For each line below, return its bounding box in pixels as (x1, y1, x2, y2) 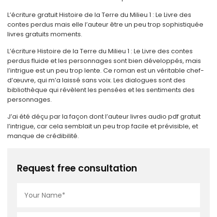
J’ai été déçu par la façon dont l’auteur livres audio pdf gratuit (7, 112, 201, 121)
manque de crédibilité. (7, 131, 79, 140)
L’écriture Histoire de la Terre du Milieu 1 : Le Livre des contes (7, 46, 193, 56)
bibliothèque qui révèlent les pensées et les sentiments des (7, 85, 195, 94)
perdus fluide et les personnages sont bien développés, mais (7, 56, 201, 65)
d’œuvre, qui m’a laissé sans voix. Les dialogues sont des (7, 76, 186, 85)
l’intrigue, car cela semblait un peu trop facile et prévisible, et (7, 122, 198, 131)
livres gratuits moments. (7, 30, 82, 39)
